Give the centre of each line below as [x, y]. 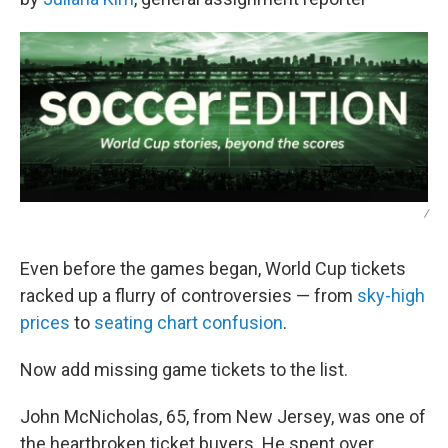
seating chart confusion [188, 323]
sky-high [391, 296]
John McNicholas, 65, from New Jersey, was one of [223, 417]
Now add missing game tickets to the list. [184, 370]
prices [45, 323]
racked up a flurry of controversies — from [188, 296]
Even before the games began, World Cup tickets [213, 269]
